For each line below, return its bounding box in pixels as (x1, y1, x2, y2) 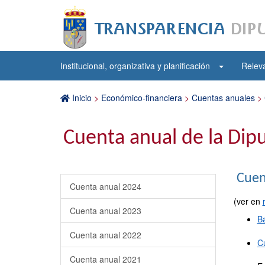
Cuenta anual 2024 (70, 180, 141, 192)
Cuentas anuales (192, 92, 255, 104)
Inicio (70, 92, 94, 104)
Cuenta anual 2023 (70, 205, 141, 216)
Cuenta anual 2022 (70, 229, 141, 241)
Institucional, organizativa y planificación (60, 60, 210, 72)
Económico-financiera (101, 92, 182, 104)
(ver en (233, 195, 263, 207)
